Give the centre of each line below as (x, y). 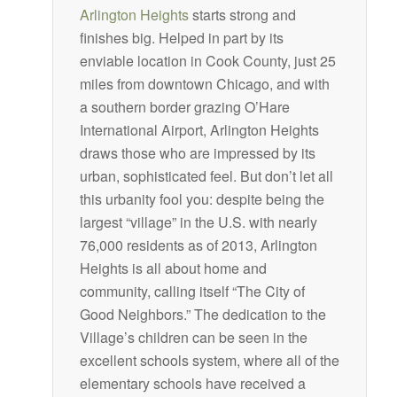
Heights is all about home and (173, 268)
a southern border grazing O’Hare (184, 106)
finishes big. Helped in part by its (181, 37)
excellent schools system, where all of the (209, 360)
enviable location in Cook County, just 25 (207, 60)
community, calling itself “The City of (192, 291)
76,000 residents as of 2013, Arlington (198, 245)
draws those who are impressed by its (197, 152)
